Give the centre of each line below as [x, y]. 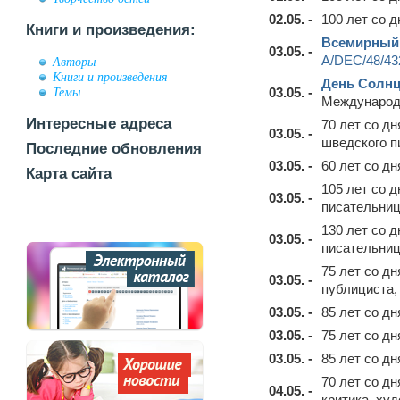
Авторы [74, 62]
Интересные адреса [99, 124]
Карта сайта [69, 174]
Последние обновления [114, 149]
